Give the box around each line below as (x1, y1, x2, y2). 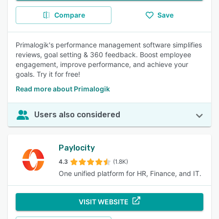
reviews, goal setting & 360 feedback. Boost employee (16, 50, 191, 59)
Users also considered (34, 110, 120, 119)
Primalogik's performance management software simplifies (16, 41, 202, 49)
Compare (54, 11, 85, 19)
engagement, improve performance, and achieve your (16, 60, 188, 68)
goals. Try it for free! (16, 70, 80, 78)
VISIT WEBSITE (79, 197, 129, 206)
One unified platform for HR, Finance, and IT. (59, 169, 201, 177)
